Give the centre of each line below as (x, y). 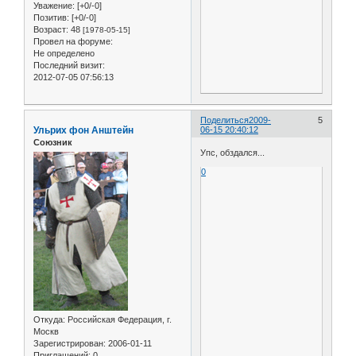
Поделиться (225, 120)
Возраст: (51, 30)
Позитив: (51, 18)
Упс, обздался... (233, 153)
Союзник (53, 142)
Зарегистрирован (68, 344)
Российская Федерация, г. (118, 320)
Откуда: (49, 320)
